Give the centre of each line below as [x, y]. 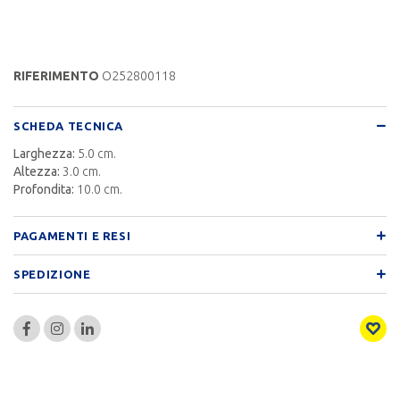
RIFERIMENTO [56, 75]
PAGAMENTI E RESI [72, 235]
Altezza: [37, 171]
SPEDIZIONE [52, 274]
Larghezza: [44, 153]
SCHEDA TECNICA [69, 125]
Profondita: [44, 189]
